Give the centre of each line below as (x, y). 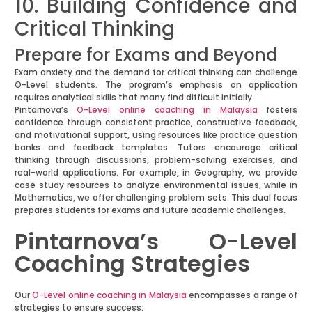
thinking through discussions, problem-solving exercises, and (156, 160)
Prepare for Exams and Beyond (146, 55)
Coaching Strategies (132, 264)
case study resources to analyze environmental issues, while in (156, 185)
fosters (278, 110)
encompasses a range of (242, 295)
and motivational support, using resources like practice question (156, 135)
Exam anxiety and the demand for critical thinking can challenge (156, 72)
